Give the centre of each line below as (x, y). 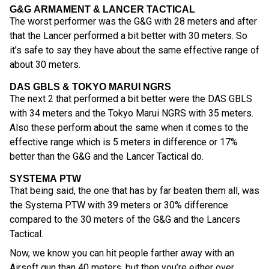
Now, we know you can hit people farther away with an (122, 253)
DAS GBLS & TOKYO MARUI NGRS (90, 86)
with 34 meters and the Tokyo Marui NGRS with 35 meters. (131, 113)
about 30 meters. (45, 64)
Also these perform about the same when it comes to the (129, 127)
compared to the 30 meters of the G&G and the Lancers (125, 219)
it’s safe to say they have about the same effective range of (134, 50)
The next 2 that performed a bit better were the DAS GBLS (131, 98)
